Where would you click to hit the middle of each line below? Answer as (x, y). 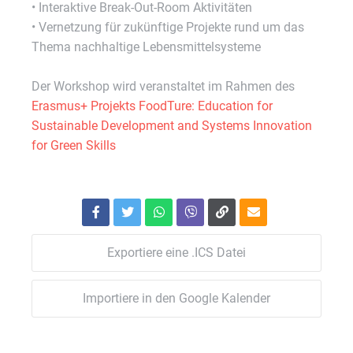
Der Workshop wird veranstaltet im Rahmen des (163, 86)
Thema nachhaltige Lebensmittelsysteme (146, 47)
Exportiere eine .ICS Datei (176, 253)
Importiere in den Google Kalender (176, 298)
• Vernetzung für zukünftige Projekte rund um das (168, 27)
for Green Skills (74, 145)
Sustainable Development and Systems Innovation (172, 126)
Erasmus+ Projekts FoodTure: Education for (152, 106)
